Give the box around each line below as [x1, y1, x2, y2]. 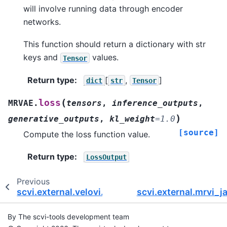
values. [90, 52, 119, 63]
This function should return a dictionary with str [23, 39, 206, 50]
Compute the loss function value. [23, 129, 150, 139]
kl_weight [109, 113, 155, 124]
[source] [178, 127, 219, 137]
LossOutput [86, 153, 127, 161]
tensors [66, 98, 102, 108]
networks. [23, 16, 61, 27]
